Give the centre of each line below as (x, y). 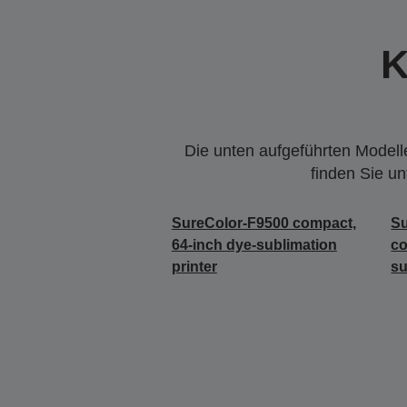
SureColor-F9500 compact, (263, 223)
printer (194, 267)
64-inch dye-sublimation (254, 245)
